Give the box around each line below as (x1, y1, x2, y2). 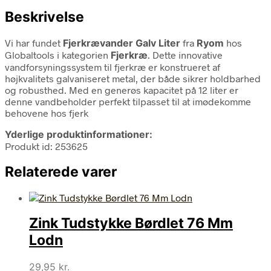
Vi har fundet (5, 36, 63, 48)
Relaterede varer (5, 163, 117, 180)
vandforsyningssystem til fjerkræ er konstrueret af (5, 60, 220, 73)
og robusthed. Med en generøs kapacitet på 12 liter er (5, 83, 238, 96)
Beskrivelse (5, 8, 84, 25)
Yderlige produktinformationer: (5, 128, 152, 140)
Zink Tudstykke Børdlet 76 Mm (29, 215, 233, 232)
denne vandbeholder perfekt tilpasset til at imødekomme (5, 95, 251, 107)
